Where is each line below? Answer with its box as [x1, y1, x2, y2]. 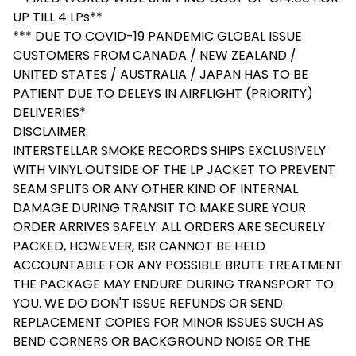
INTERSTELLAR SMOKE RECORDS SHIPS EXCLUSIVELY [13, 141, 326, 160]
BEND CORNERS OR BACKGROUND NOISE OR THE [13, 331, 311, 350]
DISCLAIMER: [13, 122, 88, 141]
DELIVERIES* [13, 103, 86, 122]
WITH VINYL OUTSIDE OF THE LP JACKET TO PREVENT [13, 160, 335, 179]
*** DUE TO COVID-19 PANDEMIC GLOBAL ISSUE [13, 26, 302, 45]
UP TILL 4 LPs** [13, 7, 103, 26]
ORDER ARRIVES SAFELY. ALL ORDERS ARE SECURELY [13, 217, 325, 236]
